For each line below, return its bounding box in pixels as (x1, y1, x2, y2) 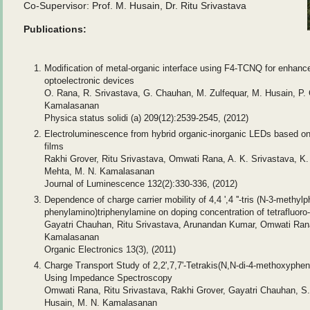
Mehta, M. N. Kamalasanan (44, 166, 154, 176)
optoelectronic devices (44, 75, 134, 86)
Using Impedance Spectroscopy (44, 273, 172, 283)
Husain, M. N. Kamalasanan (44, 298, 157, 308)
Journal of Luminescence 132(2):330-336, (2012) (44, 179, 237, 189)
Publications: (24, 24, 86, 35)
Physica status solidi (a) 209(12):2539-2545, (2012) (44, 113, 248, 123)
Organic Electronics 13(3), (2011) (44, 244, 176, 255)
